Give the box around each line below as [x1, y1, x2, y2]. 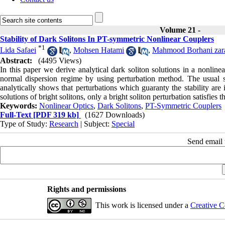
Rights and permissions [47, 184, 126, 193]
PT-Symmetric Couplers [145, 101, 221, 110]
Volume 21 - [160, 26, 202, 34]
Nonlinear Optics [39, 101, 93, 110]
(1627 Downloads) [85, 110, 145, 119]
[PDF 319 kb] [31, 110, 79, 119]
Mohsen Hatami [73, 46, 124, 55]
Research [49, 119, 78, 128]
